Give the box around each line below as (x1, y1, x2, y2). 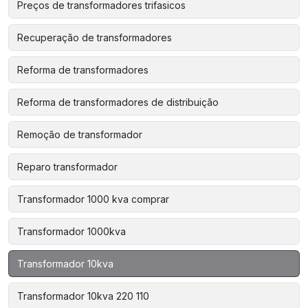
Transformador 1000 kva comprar (17, 193, 169, 205)
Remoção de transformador (17, 129, 142, 140)
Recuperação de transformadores (17, 32, 172, 43)
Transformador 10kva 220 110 (17, 290, 149, 302)
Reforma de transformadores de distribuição (17, 96, 219, 108)
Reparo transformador (17, 161, 118, 173)
